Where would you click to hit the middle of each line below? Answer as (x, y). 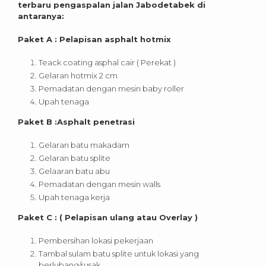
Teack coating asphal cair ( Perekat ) (107, 63)
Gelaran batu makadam (84, 145)
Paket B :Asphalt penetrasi (76, 122)
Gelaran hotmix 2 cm (78, 76)
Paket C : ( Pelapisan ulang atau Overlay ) (108, 218)
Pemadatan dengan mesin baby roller (111, 89)
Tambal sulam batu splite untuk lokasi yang (119, 254)
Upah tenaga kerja (74, 197)
